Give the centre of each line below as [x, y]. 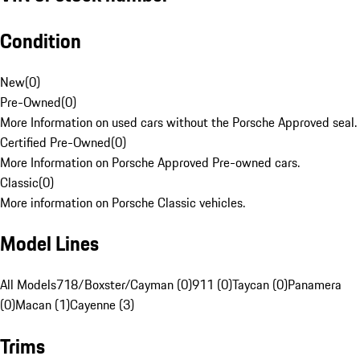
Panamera [315, 285]
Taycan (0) [260, 285]
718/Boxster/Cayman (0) [124, 285]
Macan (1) [43, 305]
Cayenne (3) [102, 305]
